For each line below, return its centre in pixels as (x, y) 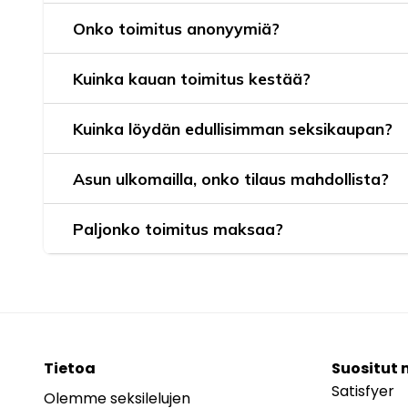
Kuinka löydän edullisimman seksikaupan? (233, 129)
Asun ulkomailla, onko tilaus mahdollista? (231, 179)
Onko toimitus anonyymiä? (176, 29)
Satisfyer (363, 392)
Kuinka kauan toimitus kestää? (192, 79)
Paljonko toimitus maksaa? (178, 229)
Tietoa (70, 369)
